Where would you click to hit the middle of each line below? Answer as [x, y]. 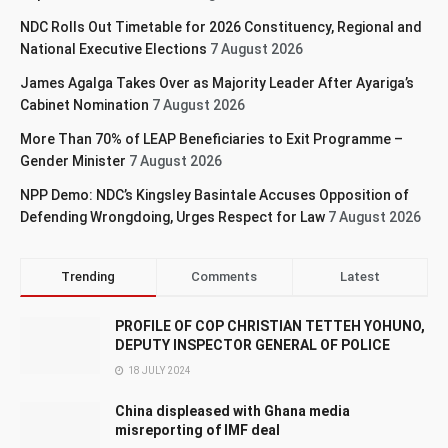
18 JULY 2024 [158, 370]
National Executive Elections [113, 49]
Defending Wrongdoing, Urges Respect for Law [172, 217]
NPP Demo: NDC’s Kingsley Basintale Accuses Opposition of [214, 195]
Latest [359, 276]
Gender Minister [73, 161]
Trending [88, 276]
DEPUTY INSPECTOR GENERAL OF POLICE [252, 345]
